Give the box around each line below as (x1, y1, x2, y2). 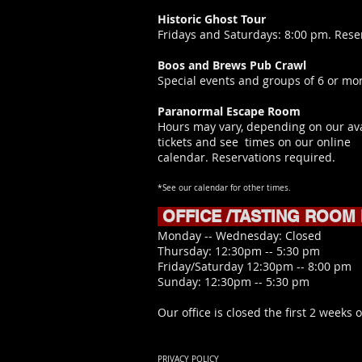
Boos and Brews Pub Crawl (158, 57, 306, 73)
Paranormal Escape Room (158, 103, 301, 119)
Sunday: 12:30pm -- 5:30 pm (158, 274, 309, 289)
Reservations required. (208, 149, 335, 165)
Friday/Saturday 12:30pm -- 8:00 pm (158, 259, 351, 274)
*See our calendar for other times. (158, 183, 291, 193)
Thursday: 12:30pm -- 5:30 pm (158, 243, 320, 259)
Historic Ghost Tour (158, 11, 266, 27)
